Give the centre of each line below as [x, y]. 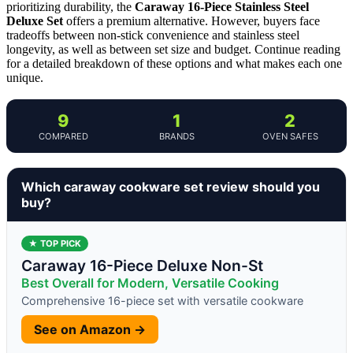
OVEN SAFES [290, 136]
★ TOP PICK [55, 243]
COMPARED [63, 136]
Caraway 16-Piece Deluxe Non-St [142, 265]
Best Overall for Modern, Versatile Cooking [150, 282]
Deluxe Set [35, 20]
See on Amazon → [90, 329]
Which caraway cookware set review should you [171, 186]
